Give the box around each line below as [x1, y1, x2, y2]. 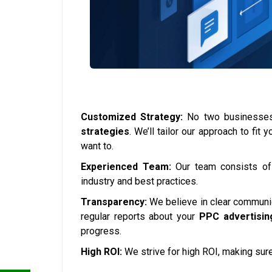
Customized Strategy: [81, 111, 183, 123]
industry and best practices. [81, 175, 198, 188]
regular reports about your [81, 211, 199, 223]
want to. [81, 140, 114, 152]
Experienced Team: [81, 161, 171, 173]
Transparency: [81, 196, 147, 208]
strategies [81, 126, 129, 138]
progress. [81, 225, 121, 237]
